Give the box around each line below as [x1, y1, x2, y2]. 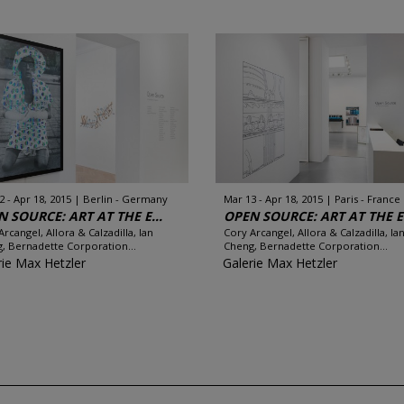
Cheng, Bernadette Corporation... [224, 239, 388, 252]
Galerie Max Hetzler [223, 254, 337, 271]
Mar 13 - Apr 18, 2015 [224, 192, 323, 206]
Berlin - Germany [83, 192, 169, 206]
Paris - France [335, 192, 400, 206]
